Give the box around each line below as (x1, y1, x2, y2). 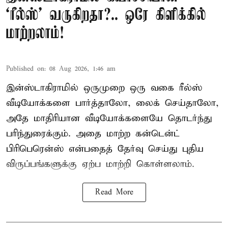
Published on (6, 64, 44, 73)
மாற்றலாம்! (6, 24, 64, 43)
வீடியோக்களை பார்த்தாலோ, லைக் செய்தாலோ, (6, 97, 219, 109)
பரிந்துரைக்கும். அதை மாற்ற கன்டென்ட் (6, 127, 180, 139)
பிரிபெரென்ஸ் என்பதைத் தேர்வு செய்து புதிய (6, 142, 204, 155)
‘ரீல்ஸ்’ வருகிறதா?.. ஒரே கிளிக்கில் (6, 6, 206, 24)
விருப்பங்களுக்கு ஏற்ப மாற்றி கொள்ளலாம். (6, 158, 194, 170)
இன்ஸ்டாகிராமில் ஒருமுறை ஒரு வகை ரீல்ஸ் (6, 81, 202, 94)
